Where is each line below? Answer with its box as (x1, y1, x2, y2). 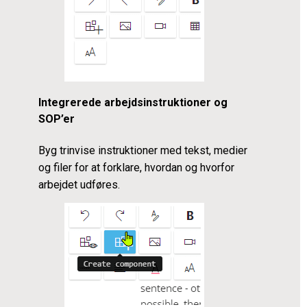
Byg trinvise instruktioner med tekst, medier (38, 144, 248, 158)
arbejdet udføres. (38, 178, 121, 192)
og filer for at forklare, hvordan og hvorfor (38, 161, 235, 175)
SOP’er (38, 112, 75, 126)
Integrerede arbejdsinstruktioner (38, 96, 212, 110)
